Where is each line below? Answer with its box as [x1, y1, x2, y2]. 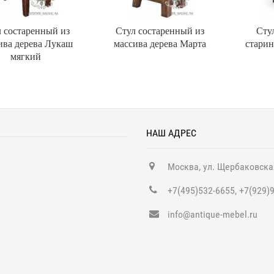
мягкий [10, 50, 41, 62]
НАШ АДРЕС [146, 127, 196, 139]
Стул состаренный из [116, 24, 204, 37]
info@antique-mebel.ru [168, 209, 257, 220]
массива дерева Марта [114, 37, 206, 50]
